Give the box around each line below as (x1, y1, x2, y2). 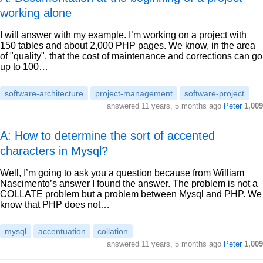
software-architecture (5, 89, 83, 98)
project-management (95, 89, 173, 98)
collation (97, 227, 128, 236)
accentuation (38, 227, 86, 236)
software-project (184, 89, 244, 98)
